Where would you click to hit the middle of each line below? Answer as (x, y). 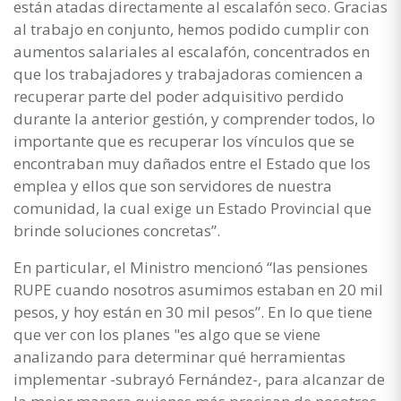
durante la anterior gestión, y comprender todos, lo (194, 118)
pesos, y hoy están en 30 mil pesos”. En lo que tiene (193, 311)
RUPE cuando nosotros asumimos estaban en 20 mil (198, 289)
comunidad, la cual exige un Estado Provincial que (192, 208)
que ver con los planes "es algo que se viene (167, 334)
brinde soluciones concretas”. (117, 230)
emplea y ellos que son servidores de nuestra (173, 185)
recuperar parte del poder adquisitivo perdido (179, 96)
